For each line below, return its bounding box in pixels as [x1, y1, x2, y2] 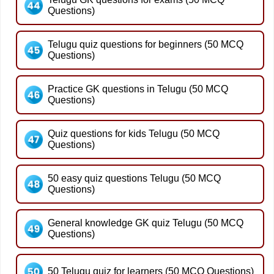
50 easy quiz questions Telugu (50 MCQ [48, 172, 221, 183]
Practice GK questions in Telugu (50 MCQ [48, 83, 228, 94]
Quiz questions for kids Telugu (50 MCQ [48, 128, 220, 139]
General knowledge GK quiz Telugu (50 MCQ [48, 217, 243, 228]
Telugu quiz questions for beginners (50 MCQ [48, 39, 243, 50]
